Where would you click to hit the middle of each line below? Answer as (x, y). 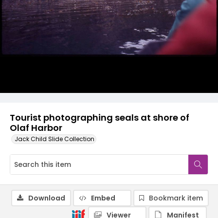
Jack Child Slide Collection (54, 139)
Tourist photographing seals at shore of (100, 118)
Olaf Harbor (36, 128)
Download (47, 198)
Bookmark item (176, 198)
